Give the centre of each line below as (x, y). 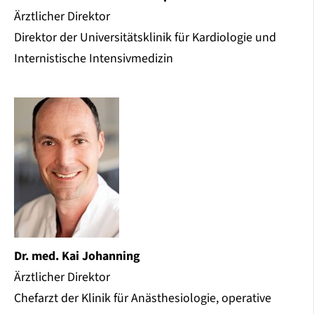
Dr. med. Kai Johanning (77, 257)
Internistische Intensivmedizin (94, 58)
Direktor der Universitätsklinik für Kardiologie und (145, 37)
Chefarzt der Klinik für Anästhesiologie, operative (143, 299)
